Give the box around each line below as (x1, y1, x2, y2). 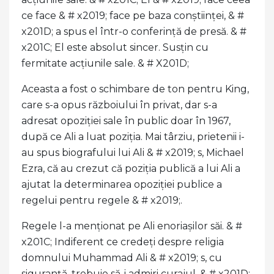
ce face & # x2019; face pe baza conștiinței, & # (21, 9, 244, 21)
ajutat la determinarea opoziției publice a (21, 178, 222, 190)
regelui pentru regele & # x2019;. (21, 194, 182, 206)
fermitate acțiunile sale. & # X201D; (21, 57, 191, 69)
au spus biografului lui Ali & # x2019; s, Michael (21, 146, 244, 158)
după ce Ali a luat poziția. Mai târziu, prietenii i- (21, 130, 245, 143)
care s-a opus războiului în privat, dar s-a (21, 98, 217, 111)
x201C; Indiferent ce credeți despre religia (21, 235, 224, 248)
